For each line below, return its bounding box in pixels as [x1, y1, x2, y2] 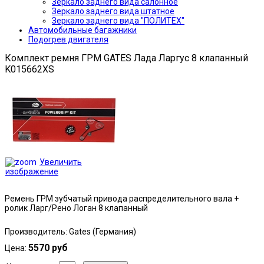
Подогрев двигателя [28, 35, 108, 44]
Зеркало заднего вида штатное [52, 6, 174, 16]
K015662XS [5, 64, 54, 75]
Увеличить [39, 157, 82, 167]
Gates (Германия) [69, 227, 136, 237]
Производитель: [5, 227, 69, 237]
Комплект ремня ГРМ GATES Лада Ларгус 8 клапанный [5, 52, 248, 64]
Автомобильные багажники [28, 25, 137, 35]
